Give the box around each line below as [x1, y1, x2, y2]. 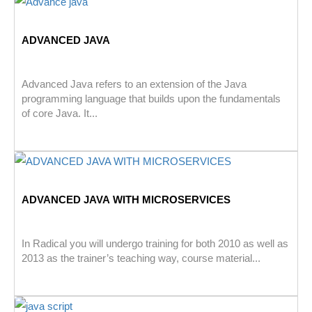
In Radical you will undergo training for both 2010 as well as [22, 237, 288, 250]
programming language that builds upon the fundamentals [22, 93, 281, 105]
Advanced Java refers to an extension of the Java [22, 78, 247, 91]
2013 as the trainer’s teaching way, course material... [22, 252, 260, 265]
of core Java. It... [22, 107, 97, 120]
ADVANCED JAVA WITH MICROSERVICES [22, 194, 231, 206]
